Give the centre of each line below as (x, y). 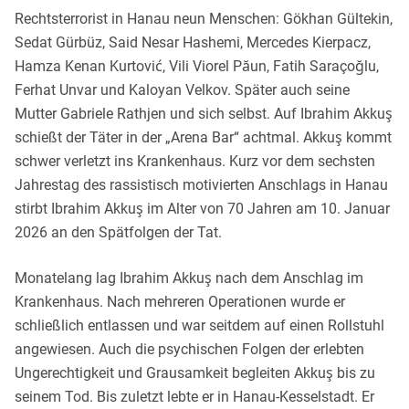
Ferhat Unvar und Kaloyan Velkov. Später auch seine (182, 89)
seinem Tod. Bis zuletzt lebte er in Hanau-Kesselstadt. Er (194, 396)
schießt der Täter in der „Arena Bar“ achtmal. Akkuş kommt (203, 137)
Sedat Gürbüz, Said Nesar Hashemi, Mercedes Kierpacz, (193, 42)
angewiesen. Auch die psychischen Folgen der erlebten (189, 349)
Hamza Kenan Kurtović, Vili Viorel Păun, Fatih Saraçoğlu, (197, 66)
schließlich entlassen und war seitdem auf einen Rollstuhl (199, 325)
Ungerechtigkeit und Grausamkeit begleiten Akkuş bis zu (195, 372)
